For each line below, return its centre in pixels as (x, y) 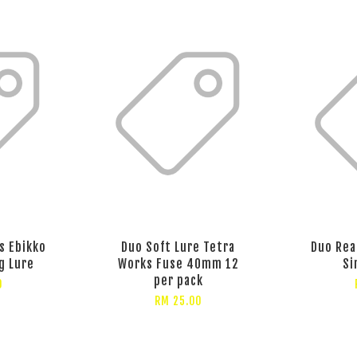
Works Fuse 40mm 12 (178, 263)
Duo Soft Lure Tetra (178, 247)
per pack (178, 280)
